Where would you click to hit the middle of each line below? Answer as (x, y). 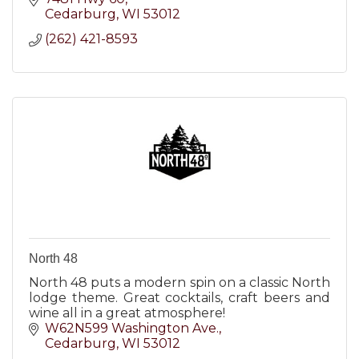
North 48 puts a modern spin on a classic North (179, 282)
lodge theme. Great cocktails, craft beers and (179, 298)
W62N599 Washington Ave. (132, 328)
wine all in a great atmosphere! (127, 313)
